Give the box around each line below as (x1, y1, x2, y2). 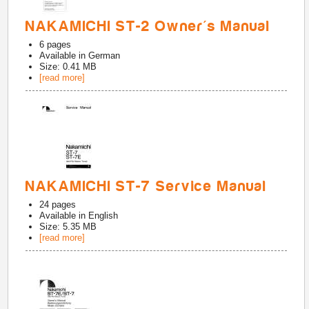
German (88, 50, 121, 61)
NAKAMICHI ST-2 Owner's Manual (26, 18, 271, 34)
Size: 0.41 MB (39, 61, 97, 72)
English (88, 210, 119, 221)
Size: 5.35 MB (39, 221, 97, 232)
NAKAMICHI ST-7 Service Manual (26, 178, 268, 195)
